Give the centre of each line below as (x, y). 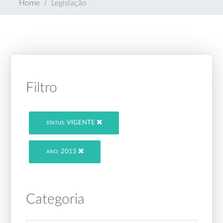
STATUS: (56, 123)
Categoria (56, 199)
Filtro (42, 88)
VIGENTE (81, 123)
